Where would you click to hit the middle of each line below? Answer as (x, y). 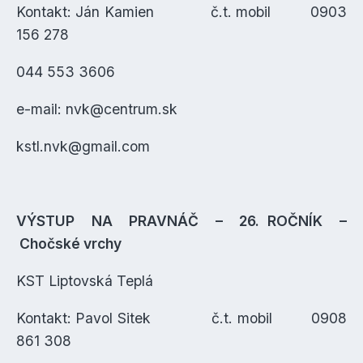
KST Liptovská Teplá (85, 281)
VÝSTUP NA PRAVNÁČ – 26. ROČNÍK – (181, 221)
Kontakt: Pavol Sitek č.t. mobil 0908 (181, 318)
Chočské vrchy (69, 243)
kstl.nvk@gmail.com (83, 146)
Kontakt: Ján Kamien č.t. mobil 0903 (181, 12)
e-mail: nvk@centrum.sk (97, 109)
